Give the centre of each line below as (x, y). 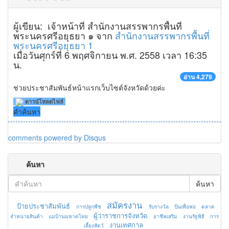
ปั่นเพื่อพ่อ (185, 207)
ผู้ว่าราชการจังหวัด (120, 216)
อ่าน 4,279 (198, 77)
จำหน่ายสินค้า (27, 216)
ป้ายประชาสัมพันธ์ (43, 206)
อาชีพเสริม (165, 216)
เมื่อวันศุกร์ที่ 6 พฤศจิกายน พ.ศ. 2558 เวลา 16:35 (110, 55)
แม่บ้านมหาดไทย (68, 216)
